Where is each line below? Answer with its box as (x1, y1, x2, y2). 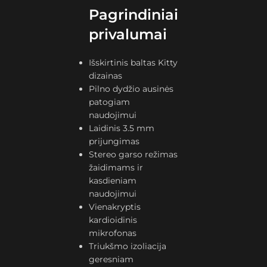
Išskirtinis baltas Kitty (89, 57, 178, 68)
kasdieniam (89, 175, 137, 186)
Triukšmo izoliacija (89, 241, 167, 252)
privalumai (89, 26, 167, 43)
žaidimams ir (89, 162, 144, 173)
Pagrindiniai (89, 6, 179, 23)
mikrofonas (89, 228, 137, 238)
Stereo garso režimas (89, 149, 178, 160)
